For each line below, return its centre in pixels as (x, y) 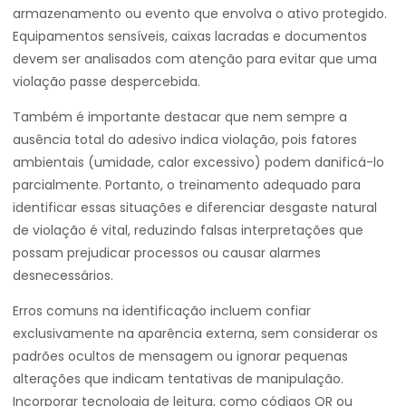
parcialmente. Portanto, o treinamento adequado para (187, 185)
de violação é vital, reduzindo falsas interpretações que (188, 230)
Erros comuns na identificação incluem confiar (162, 311)
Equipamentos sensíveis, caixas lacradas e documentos (190, 36)
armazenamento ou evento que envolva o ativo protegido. (200, 14)
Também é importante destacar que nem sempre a (180, 117)
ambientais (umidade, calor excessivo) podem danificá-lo (198, 162)
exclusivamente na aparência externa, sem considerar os (195, 333)
